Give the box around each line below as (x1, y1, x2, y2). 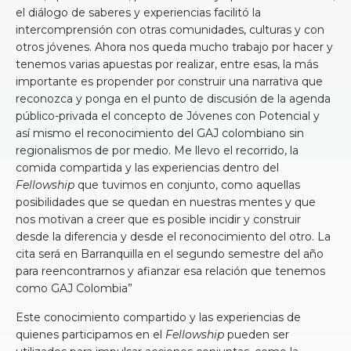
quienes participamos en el (16, 327, 165, 342)
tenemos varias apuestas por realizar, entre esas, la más (16, 57, 318, 72)
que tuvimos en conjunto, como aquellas (74, 178, 300, 193)
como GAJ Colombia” (16, 281, 132, 296)
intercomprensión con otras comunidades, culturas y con (16, 23, 324, 38)
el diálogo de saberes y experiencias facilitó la (16, 5, 261, 20)
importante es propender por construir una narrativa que (16, 74, 323, 89)
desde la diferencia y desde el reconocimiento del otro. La (16, 230, 331, 244)
